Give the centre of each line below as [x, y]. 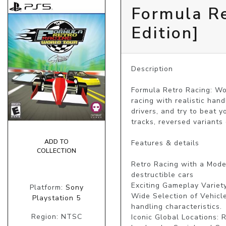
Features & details [165, 143]
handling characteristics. [177, 206]
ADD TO [56, 142]
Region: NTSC [56, 217]
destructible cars [162, 175]
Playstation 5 [56, 198]
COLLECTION [56, 151]
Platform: [47, 188]
